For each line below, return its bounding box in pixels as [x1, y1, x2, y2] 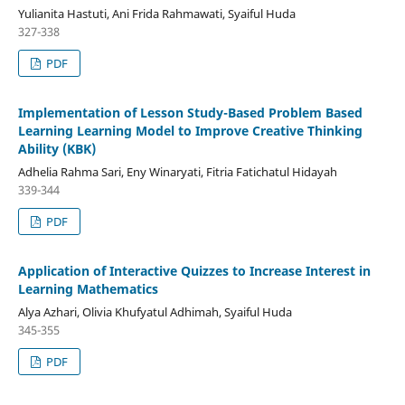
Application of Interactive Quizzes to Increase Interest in [17, 262, 371, 280]
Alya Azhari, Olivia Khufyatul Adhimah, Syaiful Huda [17, 304, 292, 321]
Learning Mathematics [17, 280, 158, 298]
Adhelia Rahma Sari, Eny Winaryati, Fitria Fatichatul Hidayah [17, 164, 337, 181]
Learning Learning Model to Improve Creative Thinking [17, 122, 363, 140]
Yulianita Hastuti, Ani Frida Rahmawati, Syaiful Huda [17, 5, 296, 23]
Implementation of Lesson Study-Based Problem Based [17, 104, 363, 122]
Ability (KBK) [17, 140, 96, 158]
